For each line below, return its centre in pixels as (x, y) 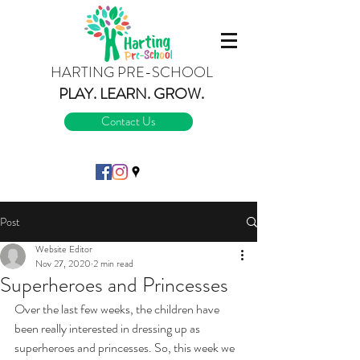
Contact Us (129, 121)
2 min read (113, 264)
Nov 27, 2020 (63, 264)
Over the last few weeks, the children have (118, 309)
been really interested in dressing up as (108, 328)
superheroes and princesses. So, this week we (126, 348)
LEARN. (127, 94)
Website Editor (64, 249)
